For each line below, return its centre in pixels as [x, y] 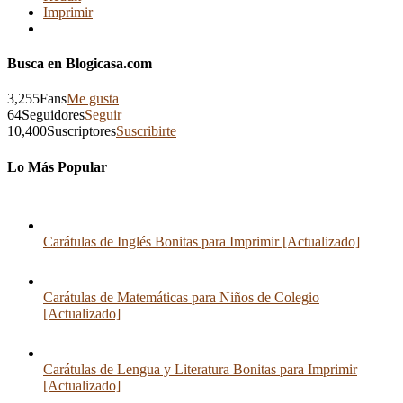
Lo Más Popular [57, 166]
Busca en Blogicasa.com [80, 64]
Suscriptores [81, 131]
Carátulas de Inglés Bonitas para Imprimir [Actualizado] [201, 241]
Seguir [103, 115]
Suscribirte [146, 131]
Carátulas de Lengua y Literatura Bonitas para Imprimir [200, 369]
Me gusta [93, 99]
